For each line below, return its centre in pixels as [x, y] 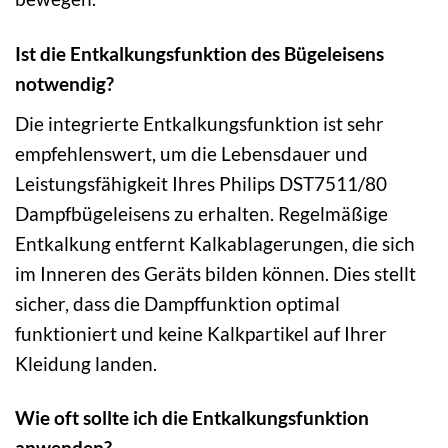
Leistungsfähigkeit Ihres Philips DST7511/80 [201, 183]
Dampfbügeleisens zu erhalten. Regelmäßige [201, 213]
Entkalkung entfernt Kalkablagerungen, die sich [215, 243]
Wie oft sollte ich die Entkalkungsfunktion [192, 418]
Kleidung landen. [86, 363]
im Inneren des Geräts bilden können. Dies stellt [215, 273]
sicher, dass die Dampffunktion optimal [177, 303]
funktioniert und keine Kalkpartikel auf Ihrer [201, 333]
